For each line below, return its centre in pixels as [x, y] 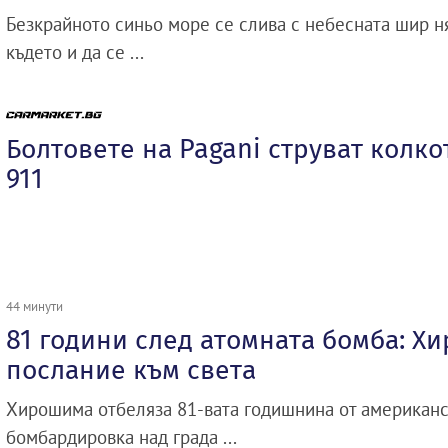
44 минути [34, 306]
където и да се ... [75, 51]
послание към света [131, 370]
